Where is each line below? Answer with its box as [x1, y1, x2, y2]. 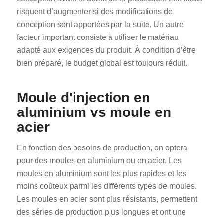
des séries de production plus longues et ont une [16, 207, 186, 216]
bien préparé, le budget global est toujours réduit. [16, 59, 187, 68]
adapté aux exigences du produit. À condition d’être [16, 46, 196, 55]
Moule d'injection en [16, 90, 150, 106]
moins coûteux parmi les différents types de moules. [16, 182, 197, 190]
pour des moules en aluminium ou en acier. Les [16, 156, 182, 165]
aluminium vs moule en [16, 105, 171, 120]
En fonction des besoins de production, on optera [16, 143, 187, 152]
